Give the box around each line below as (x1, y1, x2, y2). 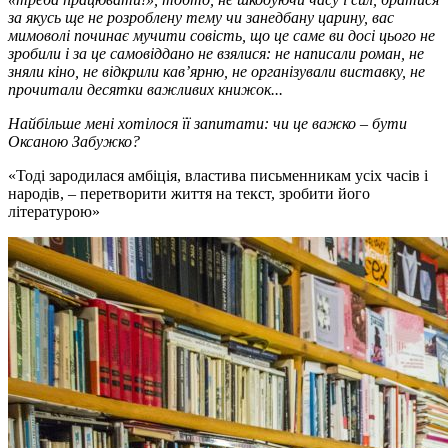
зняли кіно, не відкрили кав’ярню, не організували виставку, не (8, 62, 425, 80)
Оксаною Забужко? (8, 132, 140, 150)
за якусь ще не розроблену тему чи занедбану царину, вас (8, 8, 394, 26)
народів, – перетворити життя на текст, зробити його (8, 184, 370, 202)
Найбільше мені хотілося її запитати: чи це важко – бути (8, 114, 407, 132)
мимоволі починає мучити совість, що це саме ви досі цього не (8, 26, 435, 44)
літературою (8, 202, 92, 220)
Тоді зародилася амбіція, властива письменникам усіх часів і (16, 166, 428, 184)
